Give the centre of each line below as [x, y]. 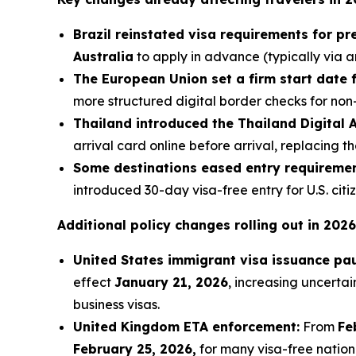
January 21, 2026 [171, 282]
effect [94, 282]
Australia [103, 56]
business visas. [116, 304]
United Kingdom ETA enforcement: [186, 326]
